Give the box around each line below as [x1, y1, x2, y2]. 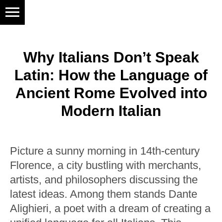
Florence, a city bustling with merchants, [10, 159, 201, 171]
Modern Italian [61, 103, 161, 119]
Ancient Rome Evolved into [15, 85, 207, 101]
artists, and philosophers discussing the [10, 173, 198, 186]
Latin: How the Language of [14, 67, 208, 83]
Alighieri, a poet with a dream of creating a [10, 202, 211, 215]
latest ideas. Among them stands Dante [10, 188, 197, 200]
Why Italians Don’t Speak [23, 49, 199, 65]
